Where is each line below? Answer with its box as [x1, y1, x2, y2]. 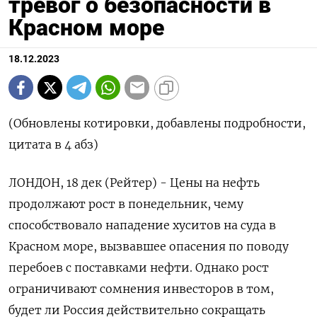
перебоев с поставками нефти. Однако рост [8, 260, 269, 275]
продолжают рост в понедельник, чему [8, 197, 243, 212]
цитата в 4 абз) [8, 137, 98, 152]
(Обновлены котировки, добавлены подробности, [8, 116, 306, 131]
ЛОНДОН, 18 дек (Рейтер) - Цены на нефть [8, 175, 260, 190]
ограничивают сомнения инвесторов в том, [8, 282, 274, 296]
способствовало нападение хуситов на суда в [8, 218, 276, 233]
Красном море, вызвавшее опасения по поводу [8, 239, 289, 254]
